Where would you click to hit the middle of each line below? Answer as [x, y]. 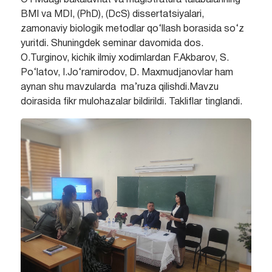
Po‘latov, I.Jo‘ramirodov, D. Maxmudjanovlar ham [127, 73]
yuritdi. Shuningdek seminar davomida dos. [112, 43]
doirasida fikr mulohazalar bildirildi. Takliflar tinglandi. [131, 102]
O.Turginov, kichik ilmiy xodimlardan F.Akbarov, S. [124, 58]
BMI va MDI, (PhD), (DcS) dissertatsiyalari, [112, 14]
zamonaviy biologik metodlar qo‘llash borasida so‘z [132, 29]
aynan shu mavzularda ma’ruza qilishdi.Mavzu [119, 87]
